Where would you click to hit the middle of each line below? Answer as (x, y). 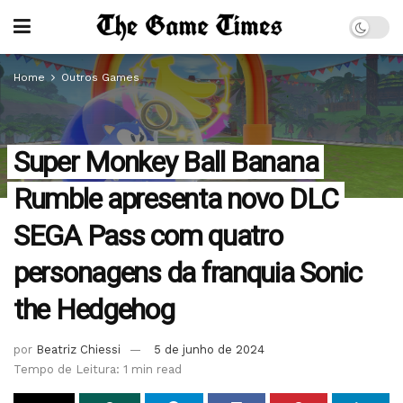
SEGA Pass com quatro (148, 236)
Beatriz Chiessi (78, 349)
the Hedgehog (94, 309)
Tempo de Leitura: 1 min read (98, 369)
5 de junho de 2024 (209, 349)
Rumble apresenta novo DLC (176, 199)
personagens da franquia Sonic (188, 273)
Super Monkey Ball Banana (166, 162)
